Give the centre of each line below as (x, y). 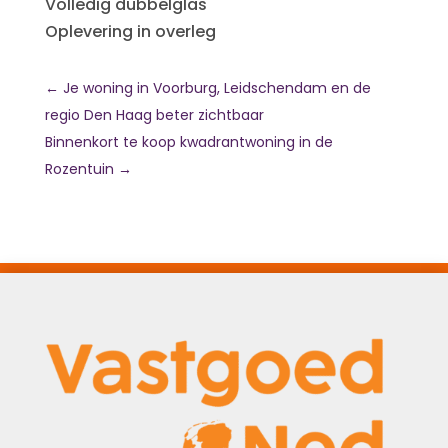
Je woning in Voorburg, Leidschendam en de (216, 88)
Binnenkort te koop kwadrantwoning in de (188, 142)
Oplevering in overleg (130, 31)
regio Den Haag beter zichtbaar (154, 115)
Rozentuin (79, 169)
